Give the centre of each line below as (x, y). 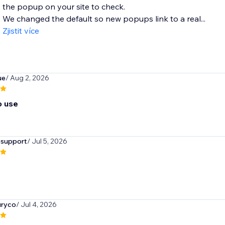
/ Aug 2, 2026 (27, 78)
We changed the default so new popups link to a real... (104, 19)
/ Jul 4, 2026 (36, 205)
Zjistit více (21, 31)
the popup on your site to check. (64, 7)
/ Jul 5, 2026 (47, 141)
